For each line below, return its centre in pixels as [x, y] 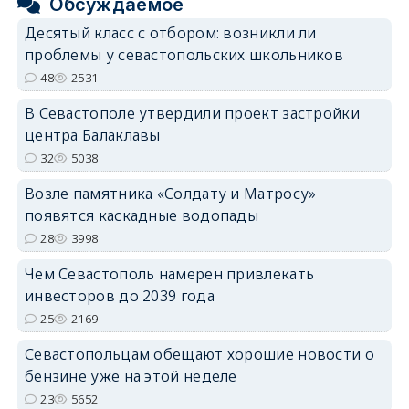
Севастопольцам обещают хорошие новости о [199, 354]
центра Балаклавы [92, 135]
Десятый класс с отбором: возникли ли [170, 32]
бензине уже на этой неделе [131, 376]
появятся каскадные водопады [142, 215]
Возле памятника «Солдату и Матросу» [170, 193]
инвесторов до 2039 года [119, 295]
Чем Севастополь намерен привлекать [169, 273]
